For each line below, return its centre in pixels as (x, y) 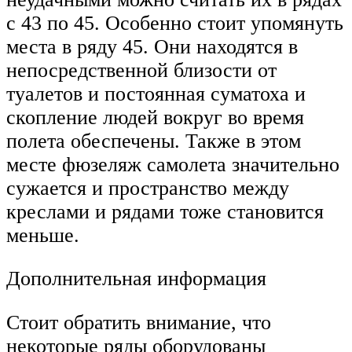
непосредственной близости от (141, 70)
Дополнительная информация (136, 279)
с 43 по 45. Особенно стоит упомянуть (175, 23)
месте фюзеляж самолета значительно (173, 164)
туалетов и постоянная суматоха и (156, 93)
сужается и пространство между (148, 188)
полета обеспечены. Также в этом (154, 141)
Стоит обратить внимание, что (139, 323)
